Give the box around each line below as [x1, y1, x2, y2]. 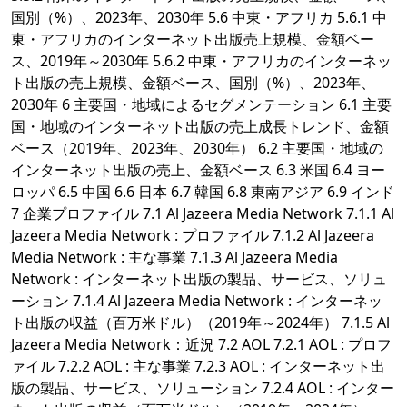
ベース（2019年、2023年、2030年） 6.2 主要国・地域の [11, 138, 383, 159]
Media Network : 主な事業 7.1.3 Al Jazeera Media [11, 247, 338, 268]
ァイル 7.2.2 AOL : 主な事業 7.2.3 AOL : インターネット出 [11, 356, 385, 377]
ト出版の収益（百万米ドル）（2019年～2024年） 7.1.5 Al [11, 313, 390, 333]
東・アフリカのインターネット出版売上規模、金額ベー [11, 29, 374, 50]
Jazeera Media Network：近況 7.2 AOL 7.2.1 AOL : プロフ [11, 334, 392, 355]
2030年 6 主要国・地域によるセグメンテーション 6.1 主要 [11, 94, 392, 115]
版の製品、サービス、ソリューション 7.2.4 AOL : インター [11, 378, 394, 399]
